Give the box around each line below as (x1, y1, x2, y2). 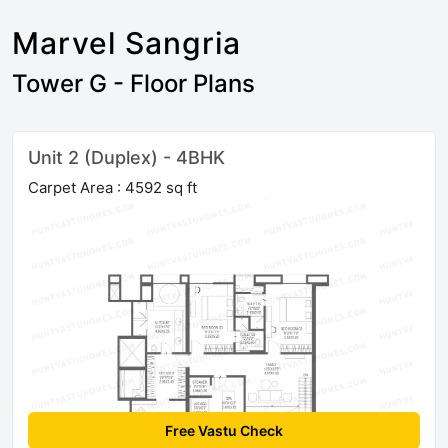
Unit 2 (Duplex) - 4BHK (28, 147, 225, 169)
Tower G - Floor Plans (12, 69, 255, 99)
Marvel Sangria (12, 25, 241, 62)
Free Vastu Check (165, 422, 283, 440)
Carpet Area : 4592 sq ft (28, 178, 197, 198)
